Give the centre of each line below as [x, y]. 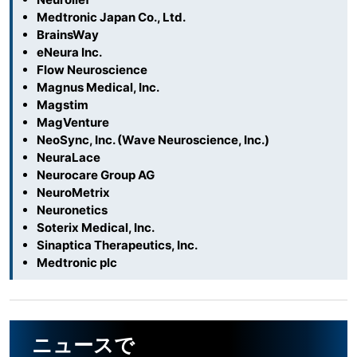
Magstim [63, 104]
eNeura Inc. [69, 52]
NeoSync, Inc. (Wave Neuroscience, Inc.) [153, 139]
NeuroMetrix [73, 192]
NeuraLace [69, 157]
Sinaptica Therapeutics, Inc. [117, 245]
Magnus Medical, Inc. [98, 87]
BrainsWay [68, 34]
